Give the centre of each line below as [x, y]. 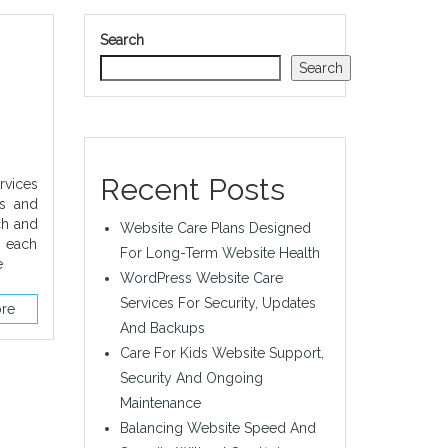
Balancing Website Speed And [217, 427]
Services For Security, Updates [217, 302]
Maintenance [160, 402]
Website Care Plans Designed [215, 227]
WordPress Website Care [201, 277]
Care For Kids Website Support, [221, 352]
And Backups [162, 327]
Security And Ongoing [191, 377]
